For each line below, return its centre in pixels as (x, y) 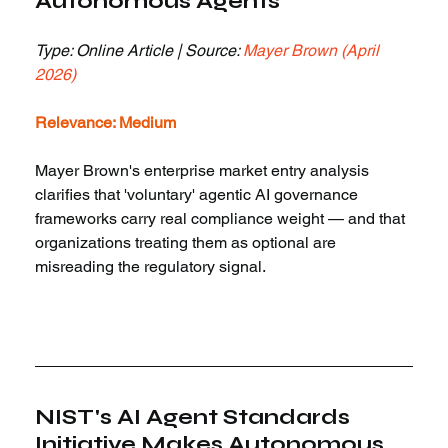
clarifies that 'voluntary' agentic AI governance (199, 195)
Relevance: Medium (106, 123)
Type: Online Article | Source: (139, 51)
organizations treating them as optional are (188, 243)
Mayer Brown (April (313, 51)
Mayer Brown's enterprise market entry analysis (204, 171)
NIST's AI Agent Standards (195, 417)
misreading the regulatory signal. (151, 267)
